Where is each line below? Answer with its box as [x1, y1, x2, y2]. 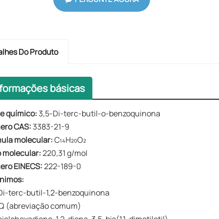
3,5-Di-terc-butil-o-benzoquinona [37, 108, 161, 119]
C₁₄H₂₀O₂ [53, 134, 87, 146]
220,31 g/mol [41, 148, 88, 159]
